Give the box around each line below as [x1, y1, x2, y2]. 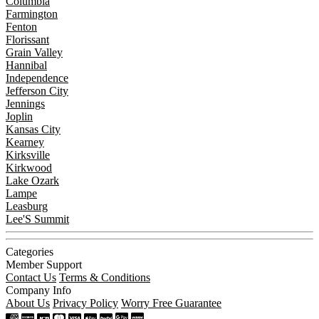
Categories [6, 245, 53, 258]
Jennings [6, 97, 45, 110]
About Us [6, 296, 50, 309]
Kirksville [6, 148, 50, 161]
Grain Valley [6, 46, 63, 58]
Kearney [6, 135, 44, 148]
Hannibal [6, 58, 47, 71]
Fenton [6, 20, 37, 33]
